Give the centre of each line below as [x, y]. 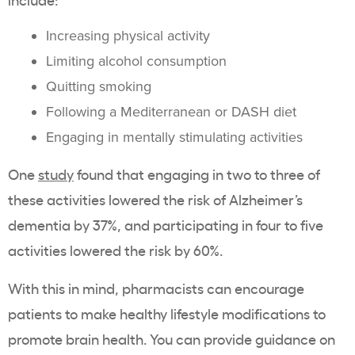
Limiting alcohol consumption [136, 61]
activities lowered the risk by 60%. [117, 250]
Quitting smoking [99, 87]
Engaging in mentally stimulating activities [176, 137]
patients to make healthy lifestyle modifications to [167, 313]
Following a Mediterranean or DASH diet [171, 112]
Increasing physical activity [128, 36]
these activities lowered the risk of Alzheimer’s [155, 199]
